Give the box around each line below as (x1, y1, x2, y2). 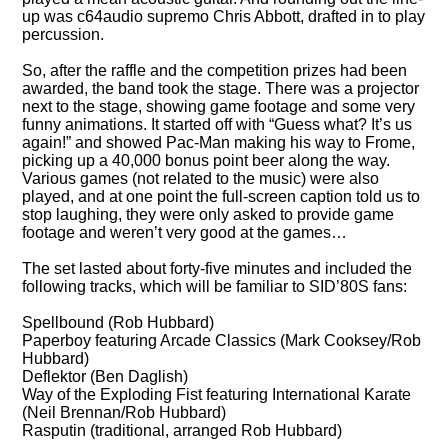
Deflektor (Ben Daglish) (22, 367, 189, 385)
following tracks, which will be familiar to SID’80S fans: (22, 277, 408, 295)
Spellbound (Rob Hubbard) (22, 313, 215, 331)
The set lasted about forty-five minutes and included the (22, 259, 413, 277)
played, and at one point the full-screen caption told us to (22, 187, 421, 205)
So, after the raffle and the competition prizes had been (22, 61, 408, 79)
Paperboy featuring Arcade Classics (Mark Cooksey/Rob (22, 331, 422, 349)
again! (22, 133, 67, 151)
